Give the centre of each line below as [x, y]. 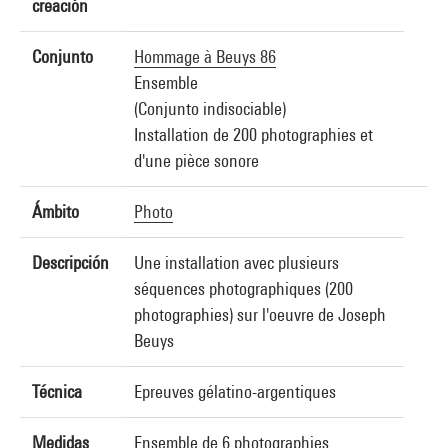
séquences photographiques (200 [243, 288]
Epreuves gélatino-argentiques [235, 391]
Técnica [57, 391]
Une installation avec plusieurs [236, 262]
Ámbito [55, 211]
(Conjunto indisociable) [210, 108]
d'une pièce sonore [196, 160]
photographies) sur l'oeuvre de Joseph [260, 314]
